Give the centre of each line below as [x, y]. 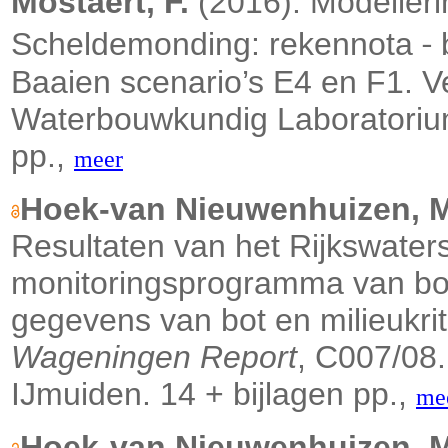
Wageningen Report [154, 357]
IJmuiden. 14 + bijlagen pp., [213, 394]
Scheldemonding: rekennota [216, 44]
